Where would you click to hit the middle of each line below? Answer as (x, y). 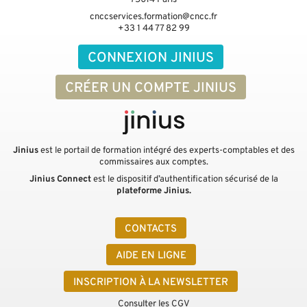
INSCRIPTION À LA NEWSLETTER (151, 282)
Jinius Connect (60, 180)
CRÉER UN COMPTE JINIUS (151, 88)
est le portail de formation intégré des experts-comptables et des (166, 151)
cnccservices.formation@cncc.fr (153, 17)
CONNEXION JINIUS (151, 58)
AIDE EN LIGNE (151, 256)
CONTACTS (151, 229)
